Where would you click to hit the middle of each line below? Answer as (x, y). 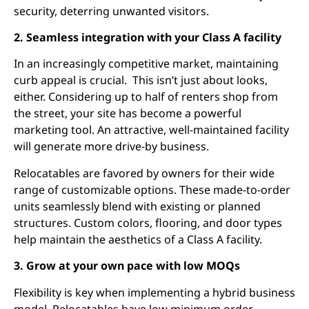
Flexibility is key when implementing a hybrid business (154, 292)
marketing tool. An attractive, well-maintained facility (151, 130)
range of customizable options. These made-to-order (152, 189)
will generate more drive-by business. (114, 147)
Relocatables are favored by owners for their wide (144, 173)
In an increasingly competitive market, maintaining (146, 64)
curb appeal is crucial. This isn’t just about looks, (141, 80)
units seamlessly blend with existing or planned (137, 206)
